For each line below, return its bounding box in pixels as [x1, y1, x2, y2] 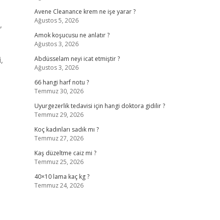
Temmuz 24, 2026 [34, 181, 83, 190]
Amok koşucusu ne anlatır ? [34, 31, 110, 39]
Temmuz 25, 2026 [34, 158, 83, 166]
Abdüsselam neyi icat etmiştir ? [34, 55, 120, 63]
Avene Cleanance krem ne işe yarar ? [34, 7, 136, 16]
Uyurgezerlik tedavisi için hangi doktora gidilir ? [34, 102, 165, 110]
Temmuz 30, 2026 [34, 87, 83, 95]
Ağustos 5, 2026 [34, 16, 79, 25]
